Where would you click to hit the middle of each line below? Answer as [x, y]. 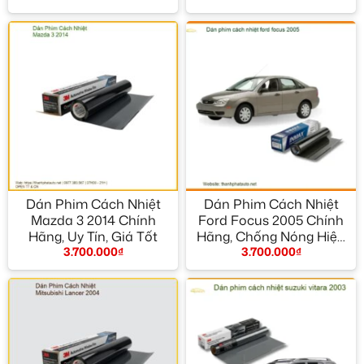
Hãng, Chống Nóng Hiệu [271, 237]
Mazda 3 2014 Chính [93, 221]
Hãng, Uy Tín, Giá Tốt [93, 237]
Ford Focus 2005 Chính [271, 221]
